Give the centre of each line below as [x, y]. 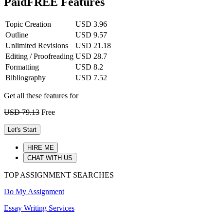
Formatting [22, 67]
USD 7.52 [91, 78]
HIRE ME [41, 148]
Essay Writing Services [39, 208]
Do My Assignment [34, 192]
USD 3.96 [91, 24]
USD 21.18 [93, 46]
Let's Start [22, 130]
